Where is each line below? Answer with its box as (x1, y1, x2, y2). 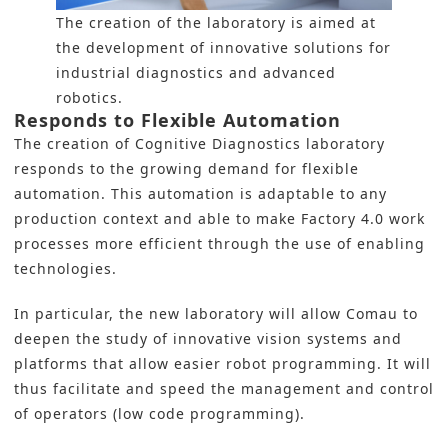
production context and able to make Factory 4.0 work (14, 209, 425, 229)
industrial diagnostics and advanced (56, 63, 336, 83)
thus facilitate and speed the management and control (14, 379, 434, 399)
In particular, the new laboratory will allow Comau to (14, 304, 418, 324)
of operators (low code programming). (14, 404, 305, 424)
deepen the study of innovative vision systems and (14, 329, 402, 349)
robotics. (56, 88, 123, 108)
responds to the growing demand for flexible (14, 159, 359, 179)
